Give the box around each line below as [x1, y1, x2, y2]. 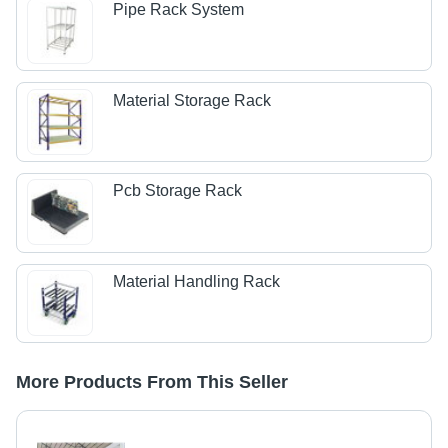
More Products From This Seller [16, 372, 288, 393]
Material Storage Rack [113, 91, 272, 109]
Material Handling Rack [113, 272, 281, 290]
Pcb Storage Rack [113, 182, 243, 200]
